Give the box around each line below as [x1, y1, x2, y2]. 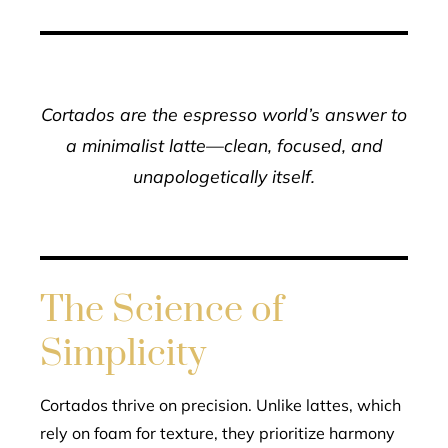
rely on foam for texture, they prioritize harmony [40, 423, 395, 443]
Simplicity [40, 331, 206, 377]
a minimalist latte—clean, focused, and [65, 134, 383, 156]
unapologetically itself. [133, 165, 315, 187]
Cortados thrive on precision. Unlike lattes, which [40, 395, 401, 415]
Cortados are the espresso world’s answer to [41, 103, 407, 125]
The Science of [40, 287, 284, 333]
